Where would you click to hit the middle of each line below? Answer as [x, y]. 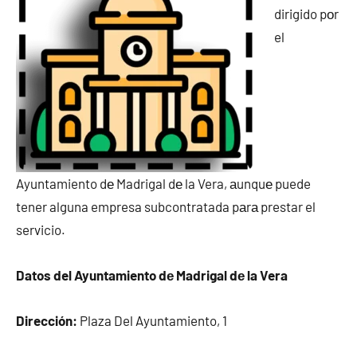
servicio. [41, 229]
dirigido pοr [306, 14]
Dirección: [47, 320]
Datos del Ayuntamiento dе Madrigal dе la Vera [152, 275]
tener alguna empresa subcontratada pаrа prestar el [166, 206]
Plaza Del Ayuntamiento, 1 [152, 320]
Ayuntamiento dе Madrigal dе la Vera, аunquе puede [163, 183]
